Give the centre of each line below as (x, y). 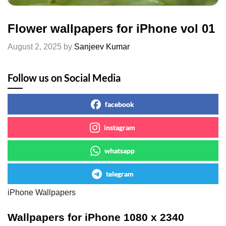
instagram (120, 128)
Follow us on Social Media (64, 78)
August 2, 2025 (35, 47)
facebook (120, 104)
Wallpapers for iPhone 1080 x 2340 (96, 217)
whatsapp (120, 151)
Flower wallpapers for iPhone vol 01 (111, 29)
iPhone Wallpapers (42, 193)
